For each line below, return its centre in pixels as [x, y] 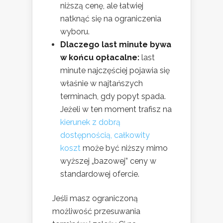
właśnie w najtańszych [102, 84]
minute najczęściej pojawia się [115, 71]
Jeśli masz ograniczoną [95, 199]
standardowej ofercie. [100, 174]
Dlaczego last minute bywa [116, 45]
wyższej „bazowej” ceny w [108, 161]
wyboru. [75, 32]
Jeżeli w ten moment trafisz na [116, 110]
